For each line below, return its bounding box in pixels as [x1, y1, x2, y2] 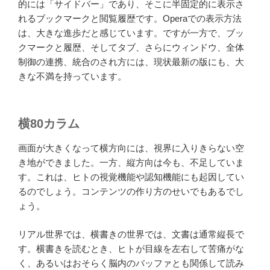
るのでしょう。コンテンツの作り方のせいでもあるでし [18, 186, 244, 197]
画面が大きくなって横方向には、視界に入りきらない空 [18, 143, 244, 154]
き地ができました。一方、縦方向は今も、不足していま [18, 157, 244, 168]
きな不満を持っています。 [18, 71, 127, 81]
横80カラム [18, 117, 80, 131]
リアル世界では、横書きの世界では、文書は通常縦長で [18, 228, 244, 239]
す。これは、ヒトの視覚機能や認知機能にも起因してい [18, 172, 244, 183]
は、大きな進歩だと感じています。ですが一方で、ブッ [18, 27, 244, 38]
